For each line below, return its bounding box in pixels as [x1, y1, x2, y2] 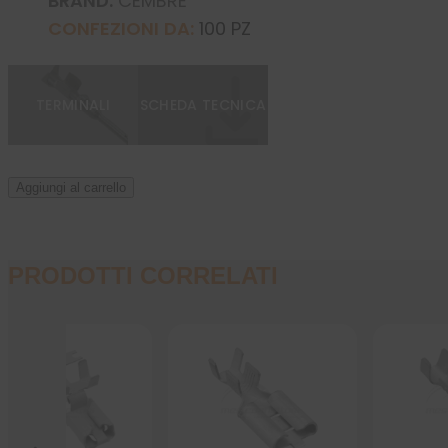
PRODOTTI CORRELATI [8, 261, 278, 289]
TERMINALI [35, 95, 111, 116]
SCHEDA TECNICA [139, 95, 267, 116]
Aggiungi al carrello [16, 180, 126, 196]
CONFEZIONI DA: [48, 16, 194, 42]
